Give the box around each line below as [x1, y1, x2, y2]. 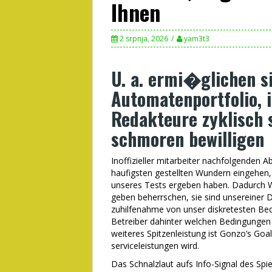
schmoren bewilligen [111, 125, 264, 152]
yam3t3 [184, 33, 209, 44]
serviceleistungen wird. [111, 240, 199, 251]
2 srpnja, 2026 [120, 33, 168, 44]
